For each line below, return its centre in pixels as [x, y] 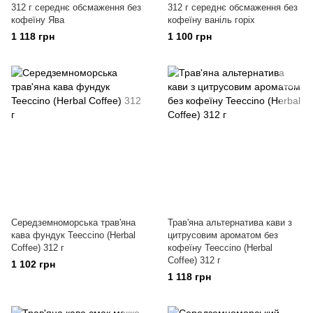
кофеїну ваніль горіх [211, 20]
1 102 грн [33, 264]
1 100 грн [190, 36]
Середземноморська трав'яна [73, 223]
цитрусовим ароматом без [223, 235]
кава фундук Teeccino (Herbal [73, 235]
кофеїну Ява [38, 20]
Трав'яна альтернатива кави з [230, 223]
